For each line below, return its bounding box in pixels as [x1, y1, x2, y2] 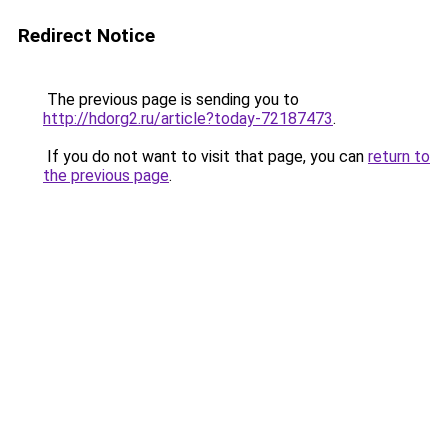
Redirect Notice [18, 24, 155, 47]
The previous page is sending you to [43, 90, 299, 109]
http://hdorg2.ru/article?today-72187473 [43, 109, 333, 128]
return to [368, 147, 430, 166]
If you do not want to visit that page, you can [43, 147, 368, 166]
